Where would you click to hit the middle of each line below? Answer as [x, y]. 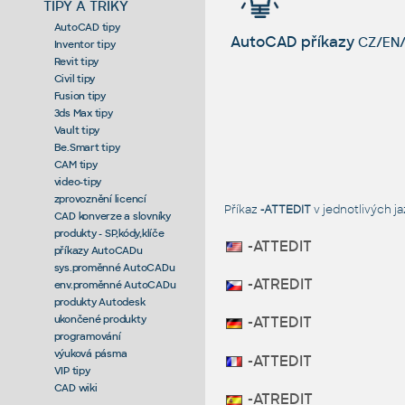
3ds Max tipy [83, 113]
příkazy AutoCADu [98, 250]
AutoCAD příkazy [294, 42]
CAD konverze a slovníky [112, 216]
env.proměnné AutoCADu [115, 284]
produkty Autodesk [99, 301]
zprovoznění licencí [100, 198]
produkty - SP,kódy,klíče [109, 233]
